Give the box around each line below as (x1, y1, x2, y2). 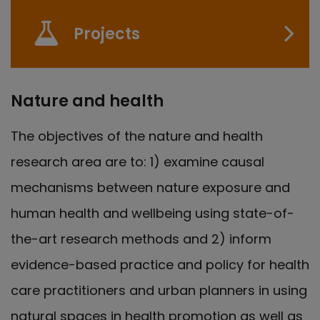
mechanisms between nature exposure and (11, 178, 290, 196)
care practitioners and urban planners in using (11, 281, 307, 299)
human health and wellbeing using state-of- (11, 204, 294, 222)
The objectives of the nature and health (11, 126, 263, 145)
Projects (74, 22, 140, 45)
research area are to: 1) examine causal (11, 152, 264, 171)
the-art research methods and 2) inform (11, 229, 271, 248)
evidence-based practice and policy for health (11, 255, 309, 274)
